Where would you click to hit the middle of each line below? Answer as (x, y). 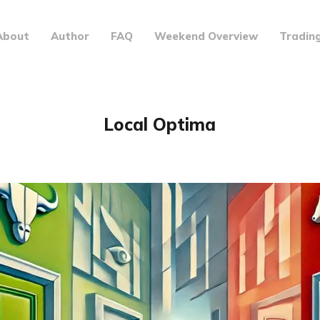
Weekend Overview (206, 36)
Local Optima (160, 124)
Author (70, 36)
